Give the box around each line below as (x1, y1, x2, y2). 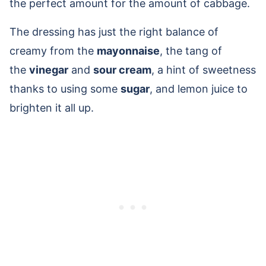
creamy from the (9, 45, 97, 58)
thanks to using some (9, 83, 121, 96)
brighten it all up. (9, 102, 97, 115)
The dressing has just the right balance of (9, 26, 218, 39)
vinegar (29, 64, 68, 77)
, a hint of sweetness (151, 64, 256, 77)
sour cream (93, 64, 151, 77)
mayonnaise (97, 45, 160, 58)
